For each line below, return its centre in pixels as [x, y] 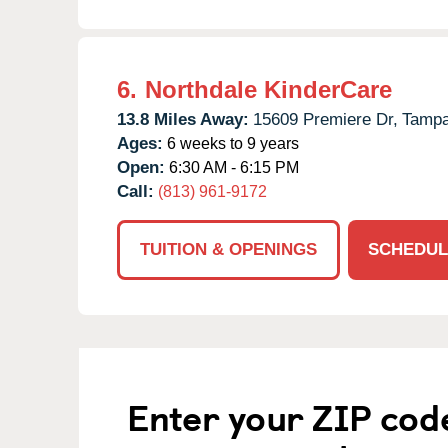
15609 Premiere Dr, [325, 119]
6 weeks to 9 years [231, 143]
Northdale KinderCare [268, 89]
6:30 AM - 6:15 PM [232, 167]
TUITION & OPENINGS [228, 249]
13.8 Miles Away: [183, 119]
